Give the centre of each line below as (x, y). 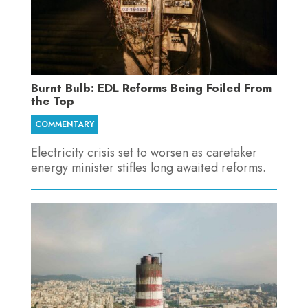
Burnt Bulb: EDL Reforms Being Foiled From (151, 88)
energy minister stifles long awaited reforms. (148, 168)
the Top (52, 101)
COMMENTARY (64, 125)
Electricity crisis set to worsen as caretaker (144, 153)
